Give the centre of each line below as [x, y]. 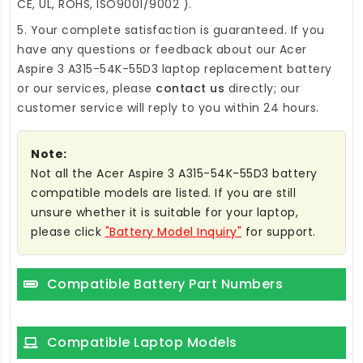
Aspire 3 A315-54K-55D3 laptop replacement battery [175, 69]
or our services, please [86, 89]
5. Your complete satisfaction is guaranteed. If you [171, 30]
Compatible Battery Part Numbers [164, 284]
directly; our [262, 89]
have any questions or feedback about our [148, 50]
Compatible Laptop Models [142, 343]
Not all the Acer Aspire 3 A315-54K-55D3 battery [174, 174]
